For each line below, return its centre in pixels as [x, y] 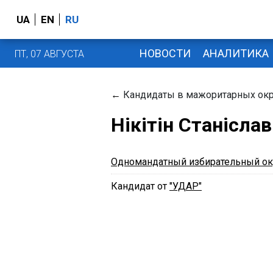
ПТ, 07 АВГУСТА [49, 54]
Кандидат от [140, 186]
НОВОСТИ [165, 53]
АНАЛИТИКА [236, 53]
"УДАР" [186, 186]
